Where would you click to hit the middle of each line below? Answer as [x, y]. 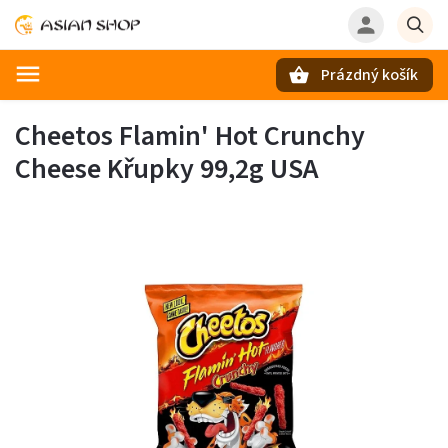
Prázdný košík [369, 75]
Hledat [114, 109]
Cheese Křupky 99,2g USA [167, 169]
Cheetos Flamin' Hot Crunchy [190, 136]
